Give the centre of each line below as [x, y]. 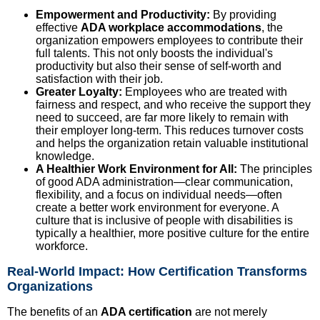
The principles [275, 169]
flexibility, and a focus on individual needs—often [159, 194]
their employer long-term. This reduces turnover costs [170, 130]
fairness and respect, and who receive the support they [173, 104]
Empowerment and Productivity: [123, 14]
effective [58, 27]
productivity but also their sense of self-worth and [159, 66]
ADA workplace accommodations [171, 27]
